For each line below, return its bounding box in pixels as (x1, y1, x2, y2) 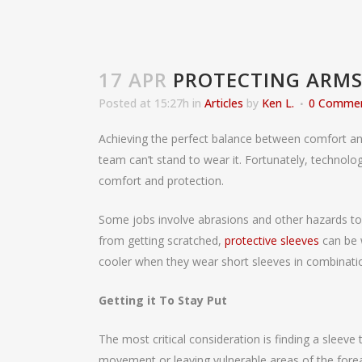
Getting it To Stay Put (99, 292, 227, 308)
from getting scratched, (99, 232, 225, 248)
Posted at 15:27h (99, 95, 189, 111)
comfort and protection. (99, 172, 224, 188)
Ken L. (262, 95, 294, 111)
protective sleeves (225, 232, 322, 248)
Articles (204, 95, 243, 111)
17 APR (99, 65, 167, 93)
